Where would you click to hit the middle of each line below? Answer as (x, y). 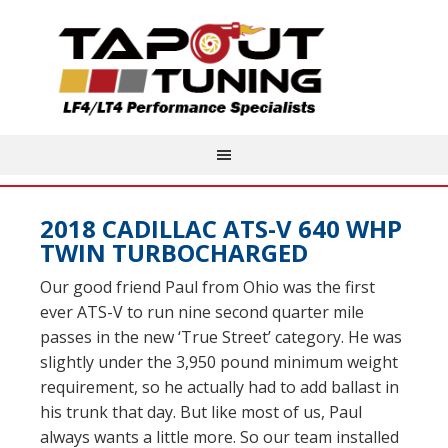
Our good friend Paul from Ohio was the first (207, 287)
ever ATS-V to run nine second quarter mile (202, 312)
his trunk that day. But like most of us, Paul (201, 412)
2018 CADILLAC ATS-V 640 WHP (221, 228)
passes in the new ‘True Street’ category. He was (221, 337)
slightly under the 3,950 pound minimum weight (219, 362)
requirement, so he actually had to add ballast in (219, 387)
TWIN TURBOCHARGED (174, 252)
